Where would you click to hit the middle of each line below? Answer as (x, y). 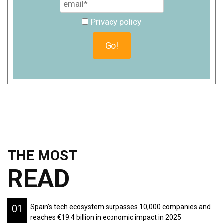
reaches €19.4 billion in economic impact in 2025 (106, 217)
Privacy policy (116, 22)
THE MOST (42, 156)
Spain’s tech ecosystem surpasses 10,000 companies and (120, 207)
